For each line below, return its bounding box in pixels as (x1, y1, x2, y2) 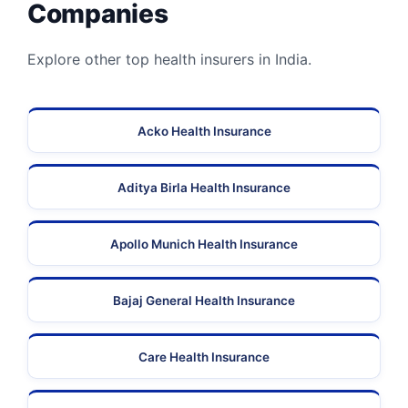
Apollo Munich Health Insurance (110, 237, 298, 252)
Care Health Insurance (138, 350, 270, 365)
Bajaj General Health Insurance (113, 293, 295, 309)
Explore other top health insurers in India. (27, 50, 311, 69)
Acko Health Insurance (137, 124, 271, 139)
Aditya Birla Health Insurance (117, 180, 291, 196)
